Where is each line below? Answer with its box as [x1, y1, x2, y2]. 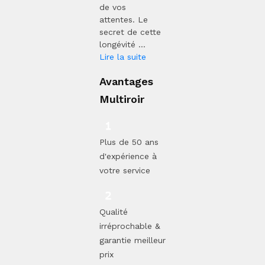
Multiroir [99, 92, 144, 105]
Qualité [99, 206, 128, 216]
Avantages [99, 75, 153, 88]
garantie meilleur [99, 235, 166, 245]
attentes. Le [99, 14, 148, 24]
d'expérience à [99, 151, 157, 161]
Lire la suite [99, 51, 146, 62]
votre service [99, 165, 150, 175]
